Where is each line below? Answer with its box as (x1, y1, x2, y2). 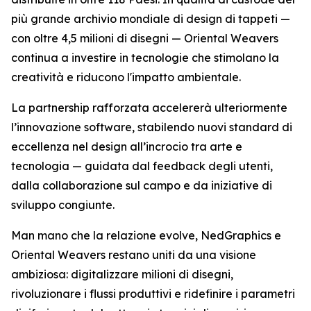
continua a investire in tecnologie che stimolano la (11, 51, 279, 65)
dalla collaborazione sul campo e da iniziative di (11, 178, 272, 192)
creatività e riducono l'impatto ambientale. (11, 70, 241, 84)
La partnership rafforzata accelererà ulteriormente (11, 101, 287, 115)
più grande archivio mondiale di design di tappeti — (11, 12, 290, 26)
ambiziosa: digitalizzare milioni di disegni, (11, 267, 233, 281)
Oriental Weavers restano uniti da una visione (11, 248, 256, 262)
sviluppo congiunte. (11, 198, 115, 212)
